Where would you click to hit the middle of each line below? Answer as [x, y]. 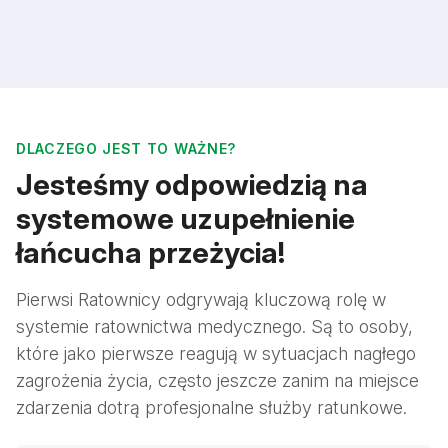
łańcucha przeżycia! [150, 253]
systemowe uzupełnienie [185, 219]
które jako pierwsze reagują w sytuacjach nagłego [216, 354]
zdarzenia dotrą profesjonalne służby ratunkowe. [211, 408]
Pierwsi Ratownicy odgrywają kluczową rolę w [201, 300]
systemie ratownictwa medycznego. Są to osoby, [214, 327]
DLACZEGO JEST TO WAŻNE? [126, 149]
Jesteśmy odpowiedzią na [192, 185]
